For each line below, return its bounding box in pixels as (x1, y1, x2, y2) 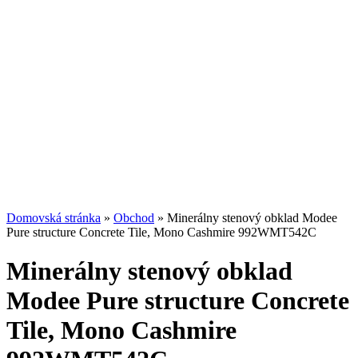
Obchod (113, 211, 154, 225)
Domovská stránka (6, 211, 101, 225)
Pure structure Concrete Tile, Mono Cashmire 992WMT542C (6, 225, 316, 239)
